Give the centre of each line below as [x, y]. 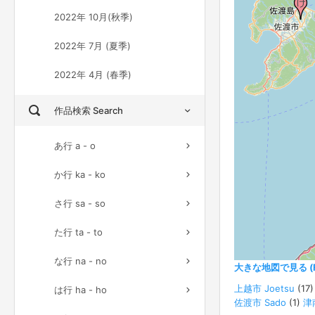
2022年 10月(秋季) [94, 17]
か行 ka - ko [80, 174]
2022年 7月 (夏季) [92, 46]
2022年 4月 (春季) [93, 75]
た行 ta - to [78, 232]
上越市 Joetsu [264, 288]
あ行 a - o [75, 146]
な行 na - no [81, 261]
